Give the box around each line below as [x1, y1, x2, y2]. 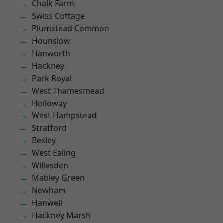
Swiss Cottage [32, 10, 85, 21]
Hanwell [32, 197, 62, 208]
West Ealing [32, 147, 76, 158]
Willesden [32, 160, 68, 171]
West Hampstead [32, 110, 97, 121]
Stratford [32, 122, 67, 133]
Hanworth [32, 48, 70, 59]
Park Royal [32, 73, 72, 84]
